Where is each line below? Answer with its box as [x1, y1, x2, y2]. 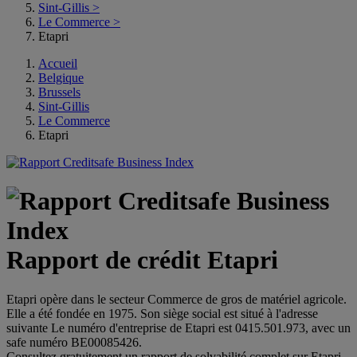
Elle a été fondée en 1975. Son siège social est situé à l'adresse [6, 306, 318, 320]
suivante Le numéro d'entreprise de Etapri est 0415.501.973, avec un [6, 320, 351, 335]
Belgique [38, 71, 84, 84]
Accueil [38, 57, 77, 70]
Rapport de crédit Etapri [6, 245, 278, 275]
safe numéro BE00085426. [6, 335, 142, 349]
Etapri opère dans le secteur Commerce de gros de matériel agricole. [6, 292, 347, 306]
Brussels [38, 85, 80, 99]
